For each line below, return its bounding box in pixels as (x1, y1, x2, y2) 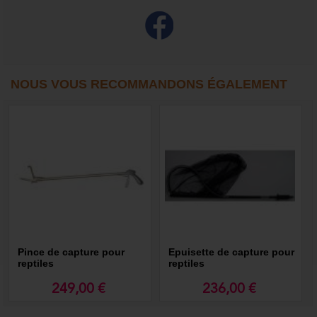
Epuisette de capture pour (168, 246, 295, 258)
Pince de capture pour (18, 246, 125, 258)
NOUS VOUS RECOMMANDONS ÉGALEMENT (11, 77, 287, 92)
